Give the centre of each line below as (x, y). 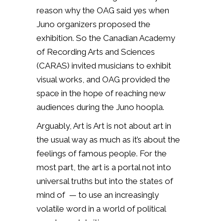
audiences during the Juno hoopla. (100, 107)
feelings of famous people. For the (102, 153)
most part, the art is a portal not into (104, 167)
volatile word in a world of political (101, 208)
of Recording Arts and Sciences (96, 52)
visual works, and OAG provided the (103, 79)
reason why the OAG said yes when (103, 10)
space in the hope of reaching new (101, 93)
